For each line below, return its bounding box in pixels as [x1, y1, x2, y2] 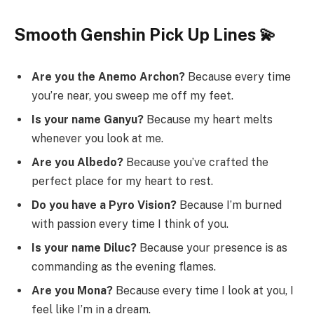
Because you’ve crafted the [123, 156, 268, 170]
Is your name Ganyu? [32, 113, 144, 127]
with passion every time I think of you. [32, 217, 228, 231]
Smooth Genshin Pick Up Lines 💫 [14, 25, 276, 45]
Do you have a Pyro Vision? [32, 198, 177, 212]
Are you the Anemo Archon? [32, 70, 185, 84]
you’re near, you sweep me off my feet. [32, 89, 233, 103]
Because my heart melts [144, 113, 273, 127]
